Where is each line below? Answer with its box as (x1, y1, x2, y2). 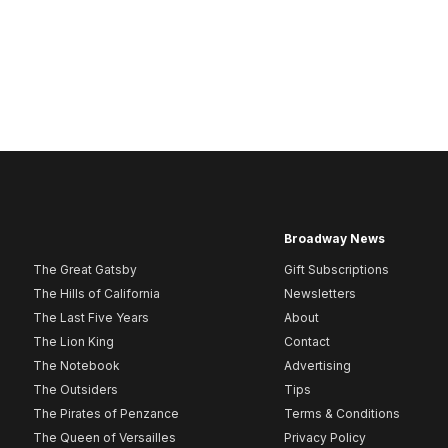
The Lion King (33, 334, 114, 350)
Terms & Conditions (284, 406, 400, 422)
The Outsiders (33, 382, 118, 398)
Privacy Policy (284, 430, 366, 446)
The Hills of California (33, 286, 160, 302)
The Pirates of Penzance (33, 406, 179, 422)
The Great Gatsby (33, 262, 137, 278)
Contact (284, 334, 330, 350)
